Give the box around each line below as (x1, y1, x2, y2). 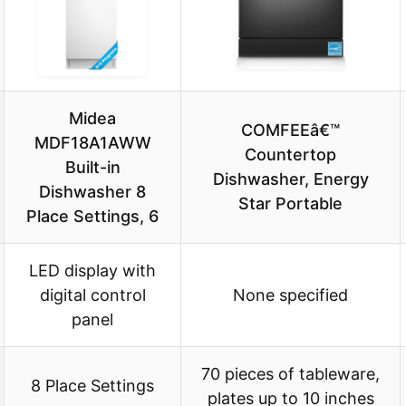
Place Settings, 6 (26, 207, 159, 227)
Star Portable (238, 194, 343, 214)
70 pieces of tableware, (201, 364, 380, 384)
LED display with (29, 261, 156, 281)
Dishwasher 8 (39, 182, 146, 202)
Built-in (64, 158, 121, 178)
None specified (233, 285, 348, 305)
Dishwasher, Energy (212, 169, 369, 189)
